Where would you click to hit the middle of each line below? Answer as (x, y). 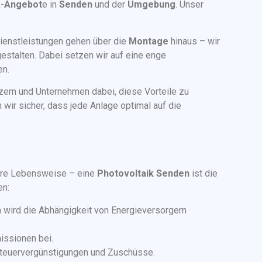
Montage (149, 41)
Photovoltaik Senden (143, 174)
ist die (204, 174)
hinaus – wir (194, 41)
